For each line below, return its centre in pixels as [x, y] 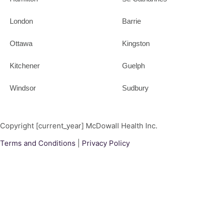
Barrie [131, 21]
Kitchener [25, 65]
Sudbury [135, 88]
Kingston [136, 43]
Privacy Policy [106, 143]
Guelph [133, 65]
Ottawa [21, 43]
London [21, 21]
